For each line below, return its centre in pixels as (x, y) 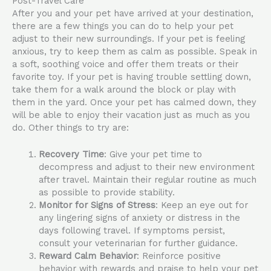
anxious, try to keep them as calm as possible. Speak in (135, 51)
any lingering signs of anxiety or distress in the (139, 218)
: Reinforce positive (178, 256)
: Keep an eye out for (201, 205)
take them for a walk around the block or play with (124, 89)
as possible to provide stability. (106, 193)
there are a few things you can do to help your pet (123, 26)
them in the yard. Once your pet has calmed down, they (134, 102)
